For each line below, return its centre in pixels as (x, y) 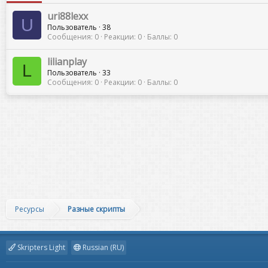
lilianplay (67, 62)
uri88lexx (68, 16)
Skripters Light (40, 247)
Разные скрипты (96, 209)
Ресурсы (30, 209)
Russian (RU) (102, 247)
